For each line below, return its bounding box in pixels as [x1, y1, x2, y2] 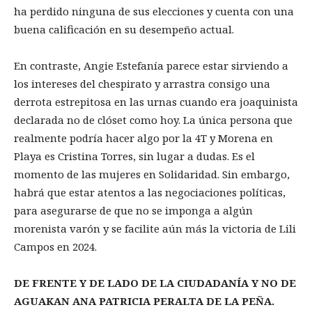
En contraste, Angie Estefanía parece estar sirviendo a [14, 58, 288, 73]
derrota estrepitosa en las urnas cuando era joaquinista [14, 95, 298, 109]
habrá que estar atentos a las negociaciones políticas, [14, 185, 286, 200]
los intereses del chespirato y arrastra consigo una [14, 77, 270, 91]
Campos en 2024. [14, 240, 97, 254]
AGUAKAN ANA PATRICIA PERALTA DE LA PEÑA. [14, 294, 274, 309]
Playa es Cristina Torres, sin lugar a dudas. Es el [14, 149, 255, 164]
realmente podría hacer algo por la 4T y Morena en [14, 131, 273, 146]
